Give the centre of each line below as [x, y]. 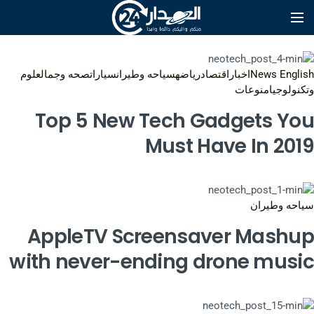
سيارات [103, 75]
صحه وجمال [65, 75]
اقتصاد [215, 75]
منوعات [252, 90]
